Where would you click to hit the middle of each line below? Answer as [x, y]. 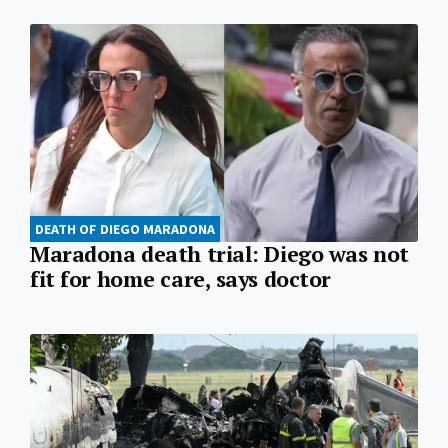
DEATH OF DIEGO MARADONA [125, 229]
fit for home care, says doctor [181, 279]
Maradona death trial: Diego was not [219, 254]
